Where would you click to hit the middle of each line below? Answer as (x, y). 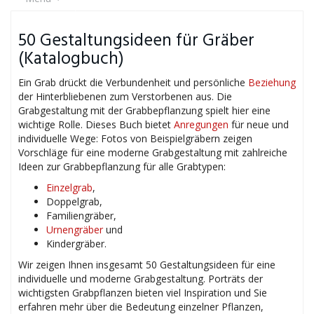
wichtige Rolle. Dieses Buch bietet (96, 124)
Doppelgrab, (74, 202)
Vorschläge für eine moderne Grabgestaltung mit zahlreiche (153, 152)
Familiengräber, (81, 216)
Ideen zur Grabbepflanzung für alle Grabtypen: (122, 166)
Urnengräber (75, 230)
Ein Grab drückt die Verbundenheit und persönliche (133, 82)
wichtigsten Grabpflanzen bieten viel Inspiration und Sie (143, 293)
